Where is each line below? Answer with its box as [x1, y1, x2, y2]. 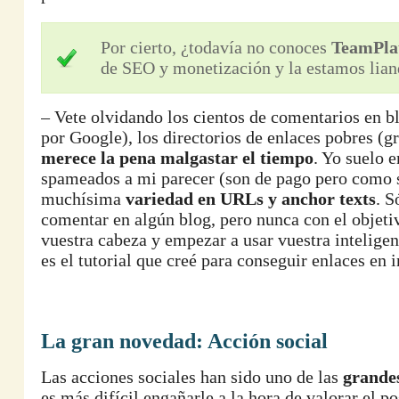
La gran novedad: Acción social [41, 330, 328, 353]
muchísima [41, 189, 126, 208]
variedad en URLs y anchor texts [126, 189, 376, 208]
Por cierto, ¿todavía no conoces [101, 37, 331, 57]
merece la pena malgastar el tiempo [41, 148, 313, 167]
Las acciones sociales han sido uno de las [41, 367, 343, 387]
